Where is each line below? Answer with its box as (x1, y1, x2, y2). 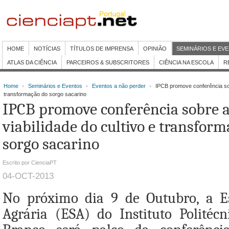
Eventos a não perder (92, 83, 146, 89)
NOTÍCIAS (34, 45, 60, 52)
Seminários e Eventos (28, 83, 82, 89)
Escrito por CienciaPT (3, 159, 57, 166)
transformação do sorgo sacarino (4, 91, 86, 97)
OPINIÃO (143, 45, 167, 52)
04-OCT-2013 (3, 171, 54, 181)
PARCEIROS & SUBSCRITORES (66, 59, 149, 65)
